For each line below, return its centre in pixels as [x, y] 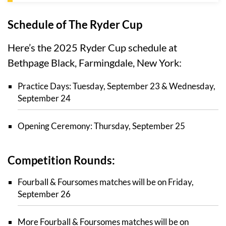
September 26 [44, 194]
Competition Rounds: [61, 160]
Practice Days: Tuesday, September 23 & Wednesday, [117, 86]
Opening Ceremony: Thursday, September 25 [101, 126]
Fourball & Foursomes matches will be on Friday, [106, 182]
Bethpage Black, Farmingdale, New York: [95, 63]
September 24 [44, 98]
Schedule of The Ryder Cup [75, 25]
